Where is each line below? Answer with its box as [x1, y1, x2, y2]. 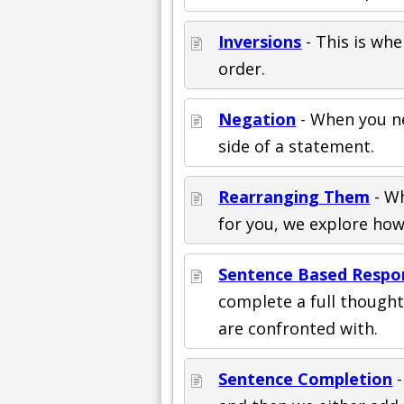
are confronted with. [218, 317, 379, 339]
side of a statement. [218, 134, 375, 157]
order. [218, 57, 266, 79]
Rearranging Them [218, 185, 371, 207]
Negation [218, 107, 297, 130]
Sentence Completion [218, 367, 393, 390]
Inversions [218, 30, 302, 52]
